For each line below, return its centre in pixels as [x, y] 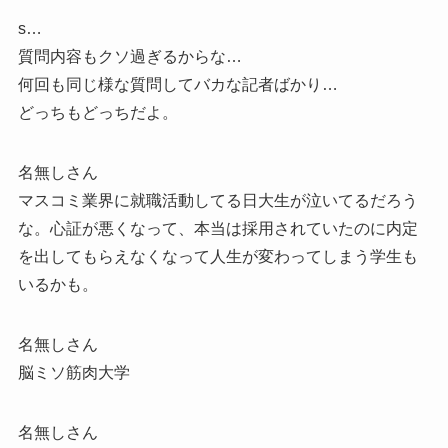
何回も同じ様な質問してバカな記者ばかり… [177, 85]
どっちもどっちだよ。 [97, 113]
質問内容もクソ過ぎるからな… [129, 57]
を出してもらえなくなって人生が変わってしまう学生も [217, 257]
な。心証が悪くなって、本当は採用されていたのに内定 [217, 229]
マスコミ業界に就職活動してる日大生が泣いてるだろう [217, 201]
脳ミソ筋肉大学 [73, 373]
